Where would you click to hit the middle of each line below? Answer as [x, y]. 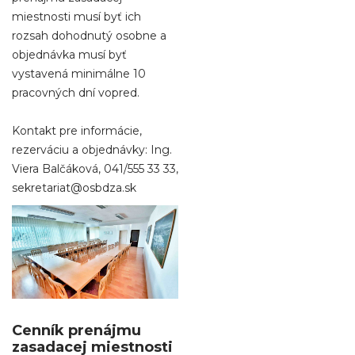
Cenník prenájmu [76, 331]
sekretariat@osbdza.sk [74, 188]
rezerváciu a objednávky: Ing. [92, 150]
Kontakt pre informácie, [77, 131]
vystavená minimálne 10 [79, 74]
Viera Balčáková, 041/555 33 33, [95, 169]
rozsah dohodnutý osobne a [89, 36]
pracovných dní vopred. [76, 93]
